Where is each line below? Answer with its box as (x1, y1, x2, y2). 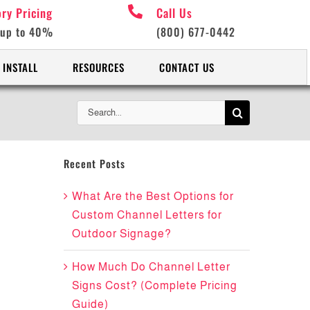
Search (76, 102, 115, 115)
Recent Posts (63, 155, 125, 171)
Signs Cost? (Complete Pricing (71, 279, 237, 291)
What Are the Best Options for (71, 190, 234, 202)
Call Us (156, 4, 193, 21)
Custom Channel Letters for (71, 208, 222, 221)
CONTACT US (158, 60, 215, 75)
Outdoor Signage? (71, 227, 172, 239)
